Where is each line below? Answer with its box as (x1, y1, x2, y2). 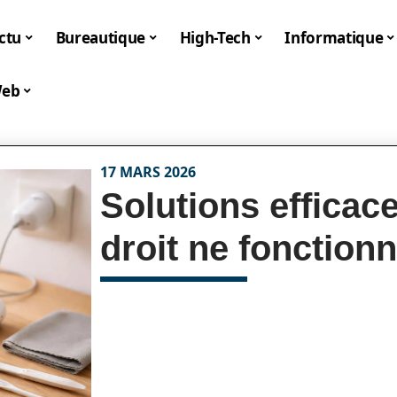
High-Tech (179, 27, 251, 48)
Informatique (284, 27, 384, 48)
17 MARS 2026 (100, 162, 197, 182)
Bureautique (55, 27, 146, 48)
